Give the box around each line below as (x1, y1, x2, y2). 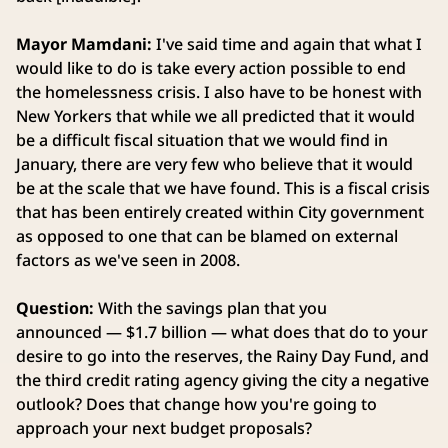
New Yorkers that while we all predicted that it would (16, 105, 415, 128)
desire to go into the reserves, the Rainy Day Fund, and (16, 345, 429, 368)
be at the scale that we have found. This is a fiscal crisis (16, 177, 430, 200)
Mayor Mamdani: (16, 33, 156, 56)
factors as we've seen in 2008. (16, 249, 244, 272)
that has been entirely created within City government (16, 201, 424, 224)
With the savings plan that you (98, 297, 327, 320)
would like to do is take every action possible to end (16, 57, 406, 80)
